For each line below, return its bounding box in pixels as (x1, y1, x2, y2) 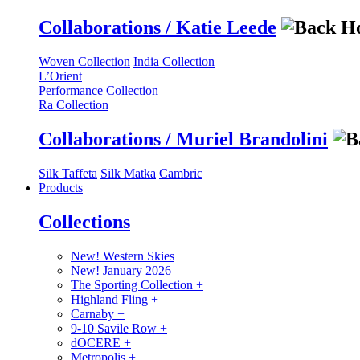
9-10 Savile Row (71, 321, 160, 335)
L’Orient (39, 69, 82, 84)
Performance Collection (39, 84, 158, 98)
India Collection (133, 55, 215, 69)
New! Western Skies (71, 249, 174, 263)
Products (39, 181, 83, 195)
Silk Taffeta (39, 166, 97, 181)
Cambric (159, 166, 202, 181)
